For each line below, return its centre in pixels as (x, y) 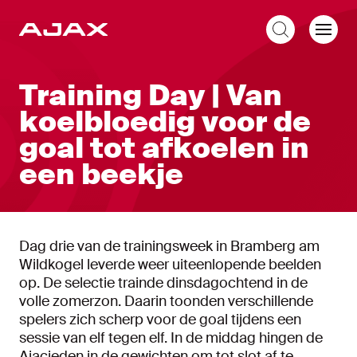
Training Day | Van (151, 96)
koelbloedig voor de (165, 122)
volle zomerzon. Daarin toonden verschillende (166, 301)
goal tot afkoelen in (164, 148)
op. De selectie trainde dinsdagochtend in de (163, 283)
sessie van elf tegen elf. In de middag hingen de (171, 338)
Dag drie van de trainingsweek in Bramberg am (169, 246)
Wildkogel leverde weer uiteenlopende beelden (170, 265)
